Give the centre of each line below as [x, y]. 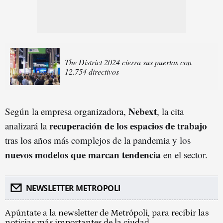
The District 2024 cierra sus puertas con [128, 62]
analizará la [27, 126]
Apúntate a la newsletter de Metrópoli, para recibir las [107, 213]
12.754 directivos [92, 71]
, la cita [170, 111]
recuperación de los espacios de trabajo [128, 126]
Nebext [143, 111]
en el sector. [184, 155]
